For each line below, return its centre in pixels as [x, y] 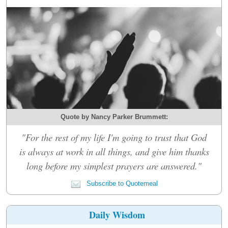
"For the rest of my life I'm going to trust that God [114, 137]
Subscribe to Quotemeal [121, 183]
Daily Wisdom [117, 215]
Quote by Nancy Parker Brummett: [114, 117]
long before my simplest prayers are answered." [114, 165]
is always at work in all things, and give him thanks [114, 151]
